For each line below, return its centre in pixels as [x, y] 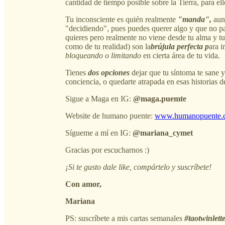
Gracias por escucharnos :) [107, 150]
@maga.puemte [160, 98]
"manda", [195, 19]
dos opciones [109, 72]
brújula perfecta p [180, 46]
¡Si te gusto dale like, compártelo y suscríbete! [138, 167]
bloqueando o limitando [103, 55]
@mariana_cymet [163, 133]
